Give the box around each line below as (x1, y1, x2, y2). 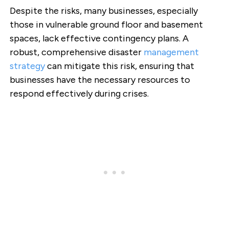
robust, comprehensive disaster (9, 46, 144, 58)
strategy (9, 60, 45, 72)
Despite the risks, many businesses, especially (9, 5, 198, 16)
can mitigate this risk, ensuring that (44, 60, 194, 72)
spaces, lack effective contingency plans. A (9, 32, 189, 44)
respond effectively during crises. (9, 87, 149, 99)
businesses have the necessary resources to (9, 74, 190, 85)
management (143, 46, 199, 58)
